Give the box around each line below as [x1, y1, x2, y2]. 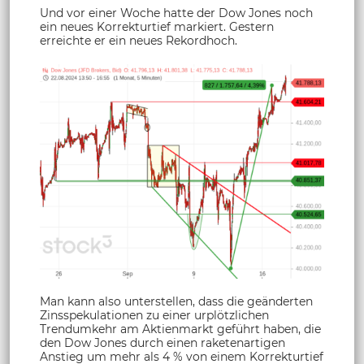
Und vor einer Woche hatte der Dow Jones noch [40, 5, 313, 20]
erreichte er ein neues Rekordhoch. [40, 32, 237, 48]
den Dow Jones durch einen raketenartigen [40, 336, 285, 351]
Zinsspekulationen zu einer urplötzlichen [40, 308, 269, 323]
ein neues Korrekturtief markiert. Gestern [40, 19, 274, 34]
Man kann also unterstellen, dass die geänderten [40, 294, 313, 310]
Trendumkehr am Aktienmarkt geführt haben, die [40, 322, 321, 337]
